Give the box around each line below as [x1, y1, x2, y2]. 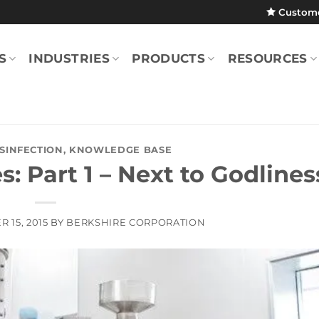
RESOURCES [227, 51, 308, 66]
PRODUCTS [132, 51, 206, 66]
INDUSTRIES [28, 51, 110, 66]
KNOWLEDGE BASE [69, 144, 172, 155]
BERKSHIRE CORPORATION [66, 216, 206, 229]
